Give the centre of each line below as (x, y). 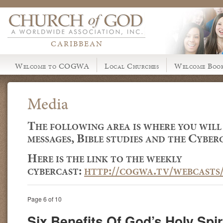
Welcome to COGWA (52, 66)
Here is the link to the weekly (105, 158)
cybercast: (56, 171)
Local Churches (132, 66)
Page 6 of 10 (45, 199)
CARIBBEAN (77, 44)
